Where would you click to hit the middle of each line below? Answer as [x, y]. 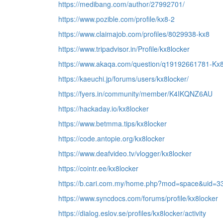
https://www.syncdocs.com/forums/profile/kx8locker [138, 198]
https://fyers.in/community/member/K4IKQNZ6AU [135, 94]
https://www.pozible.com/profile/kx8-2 [116, 19]
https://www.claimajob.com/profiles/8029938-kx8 [134, 34]
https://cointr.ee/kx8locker [98, 168]
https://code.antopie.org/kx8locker [111, 138]
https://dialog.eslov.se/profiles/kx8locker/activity [132, 213]
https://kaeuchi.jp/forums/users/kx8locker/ [123, 79]
